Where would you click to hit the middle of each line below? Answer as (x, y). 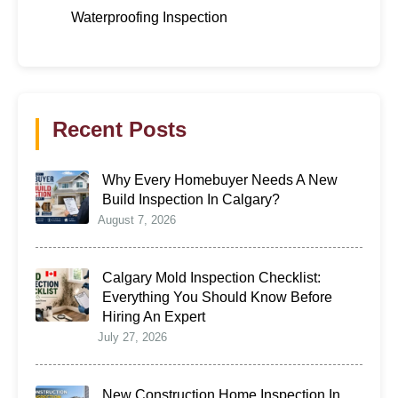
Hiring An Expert (154, 316)
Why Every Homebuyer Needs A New (220, 179)
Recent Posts (119, 129)
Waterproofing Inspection (149, 17)
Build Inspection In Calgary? (191, 199)
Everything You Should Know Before (217, 297)
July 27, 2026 (132, 337)
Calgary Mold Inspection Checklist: (211, 277)
